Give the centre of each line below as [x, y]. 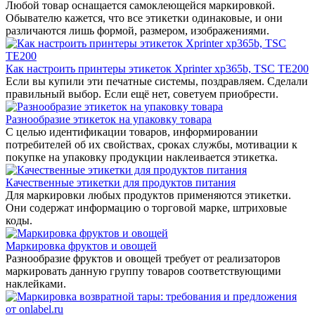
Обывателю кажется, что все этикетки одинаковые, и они [144, 18]
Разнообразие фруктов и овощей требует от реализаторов [143, 258]
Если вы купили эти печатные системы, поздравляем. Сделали [157, 81]
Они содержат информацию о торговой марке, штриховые [146, 207]
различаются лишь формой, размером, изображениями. [137, 30]
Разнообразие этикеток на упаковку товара [109, 119]
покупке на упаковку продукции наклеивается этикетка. [142, 157]
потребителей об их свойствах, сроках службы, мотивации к [152, 144]
